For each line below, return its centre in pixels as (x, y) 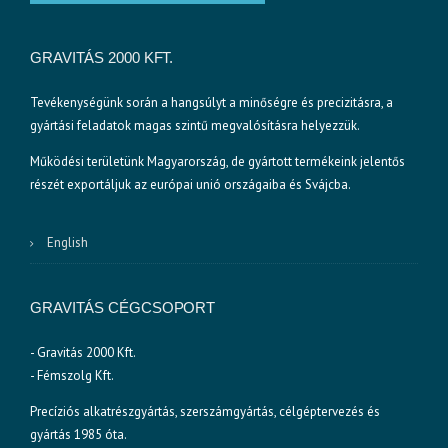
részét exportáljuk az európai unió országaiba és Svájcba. (190, 185)
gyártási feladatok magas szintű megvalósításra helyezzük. (195, 126)
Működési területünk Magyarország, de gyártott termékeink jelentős (217, 162)
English (67, 243)
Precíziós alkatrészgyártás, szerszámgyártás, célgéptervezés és (205, 412)
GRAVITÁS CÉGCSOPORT (123, 308)
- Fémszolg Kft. (72, 376)
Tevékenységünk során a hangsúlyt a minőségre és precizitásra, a (211, 103)
